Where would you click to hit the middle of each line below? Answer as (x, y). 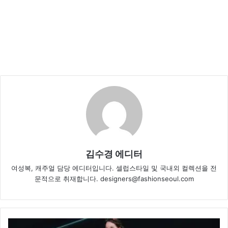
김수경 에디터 (114, 154)
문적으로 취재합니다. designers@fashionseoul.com (114, 179)
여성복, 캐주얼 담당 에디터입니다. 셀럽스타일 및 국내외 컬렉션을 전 (114, 168)
